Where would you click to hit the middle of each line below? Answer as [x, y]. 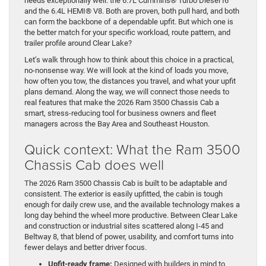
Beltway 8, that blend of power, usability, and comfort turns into [129, 236]
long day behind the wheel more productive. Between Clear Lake [131, 215]
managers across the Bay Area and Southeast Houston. [117, 123]
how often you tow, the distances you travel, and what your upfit [130, 81]
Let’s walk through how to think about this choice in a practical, [129, 59]
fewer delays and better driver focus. [85, 247]
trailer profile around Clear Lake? [78, 43]
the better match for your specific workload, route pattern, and [127, 32]
